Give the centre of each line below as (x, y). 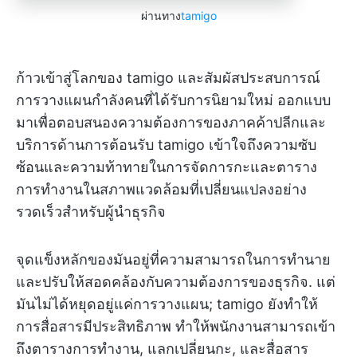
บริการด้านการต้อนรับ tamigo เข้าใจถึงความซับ (166, 145)
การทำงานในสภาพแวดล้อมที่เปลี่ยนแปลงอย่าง (161, 190)
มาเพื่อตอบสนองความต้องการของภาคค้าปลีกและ (171, 123)
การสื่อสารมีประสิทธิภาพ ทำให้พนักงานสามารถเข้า (176, 327)
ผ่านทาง (161, 16)
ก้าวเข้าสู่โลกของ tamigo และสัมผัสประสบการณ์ (168, 78)
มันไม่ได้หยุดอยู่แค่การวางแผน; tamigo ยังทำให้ (167, 304)
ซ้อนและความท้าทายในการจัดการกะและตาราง (167, 167)
